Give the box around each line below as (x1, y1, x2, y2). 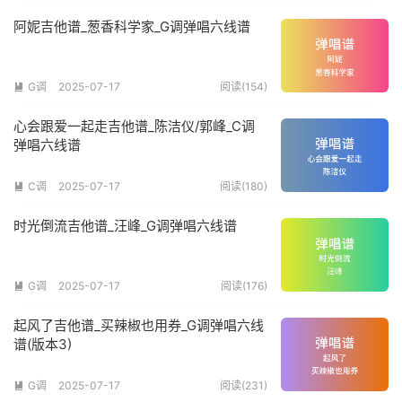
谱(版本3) (13, 336, 72, 354)
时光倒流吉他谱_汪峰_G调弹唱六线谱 (13, 217, 237, 235)
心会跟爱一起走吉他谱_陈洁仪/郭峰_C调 (13, 118, 255, 135)
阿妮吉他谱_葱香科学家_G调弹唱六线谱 (13, 18, 250, 36)
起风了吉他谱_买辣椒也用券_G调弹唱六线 (13, 317, 264, 335)
